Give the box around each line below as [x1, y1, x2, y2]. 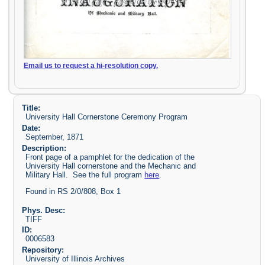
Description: [21, 143, 66, 153]
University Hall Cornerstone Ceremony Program [25, 112, 188, 121]
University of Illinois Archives [25, 254, 125, 264]
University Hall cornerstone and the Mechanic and [25, 161, 196, 170]
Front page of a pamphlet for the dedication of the [25, 152, 195, 161]
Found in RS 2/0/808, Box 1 [25, 186, 121, 196]
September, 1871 [25, 132, 84, 141]
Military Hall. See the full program [25, 170, 145, 179]
